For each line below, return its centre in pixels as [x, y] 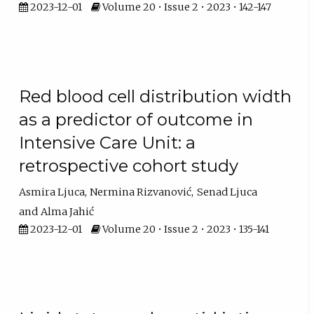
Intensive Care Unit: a [108, 143]
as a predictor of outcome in [136, 120]
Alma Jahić [68, 212]
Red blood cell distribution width [156, 97]
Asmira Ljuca [52, 192]
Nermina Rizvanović [141, 192]
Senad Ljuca [227, 192]
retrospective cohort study [129, 166]
